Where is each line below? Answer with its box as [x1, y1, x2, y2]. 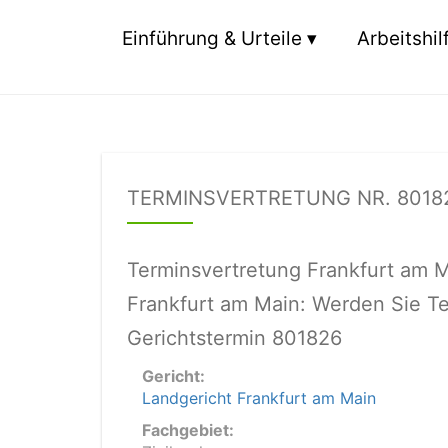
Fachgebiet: [142, 420, 234, 440]
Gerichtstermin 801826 [127, 326, 342, 350]
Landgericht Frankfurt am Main [142, 388, 376, 408]
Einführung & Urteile [122, 27, 302, 50]
